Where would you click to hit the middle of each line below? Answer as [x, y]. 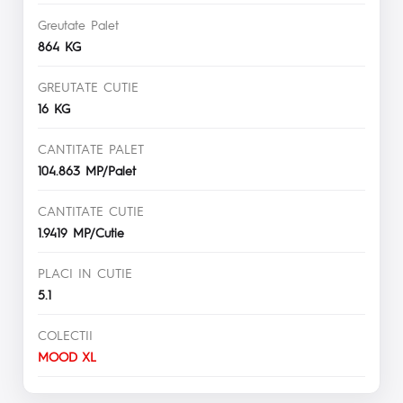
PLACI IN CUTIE [85, 272]
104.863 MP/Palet [87, 170]
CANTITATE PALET [91, 148]
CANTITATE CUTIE [91, 210]
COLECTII [65, 334]
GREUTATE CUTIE [88, 86]
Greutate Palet [78, 24]
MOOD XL [67, 356]
